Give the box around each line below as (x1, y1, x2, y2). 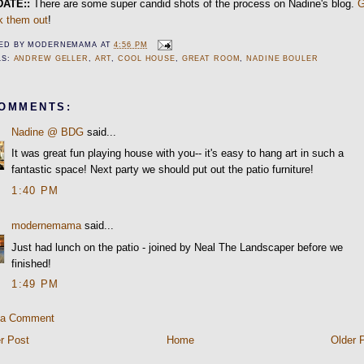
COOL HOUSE (118, 54, 175, 63)
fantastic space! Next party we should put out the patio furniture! (11, 163, 314, 176)
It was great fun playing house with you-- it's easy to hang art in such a (11, 147, 344, 160)
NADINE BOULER (246, 54, 318, 63)
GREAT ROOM (181, 54, 240, 63)
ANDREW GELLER (13, 54, 89, 63)
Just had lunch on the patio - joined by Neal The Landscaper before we (11, 240, 344, 253)
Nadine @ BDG (11, 126, 84, 139)
